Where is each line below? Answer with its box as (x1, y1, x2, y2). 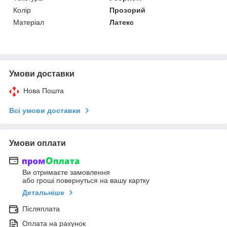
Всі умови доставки (9, 106, 81, 115)
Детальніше (22, 188, 64, 197)
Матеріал (13, 18, 44, 26)
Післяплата (22, 205, 60, 213)
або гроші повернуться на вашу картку (22, 176, 149, 185)
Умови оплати (9, 138, 66, 147)
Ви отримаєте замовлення (22, 168, 110, 177)
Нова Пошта (23, 86, 64, 95)
